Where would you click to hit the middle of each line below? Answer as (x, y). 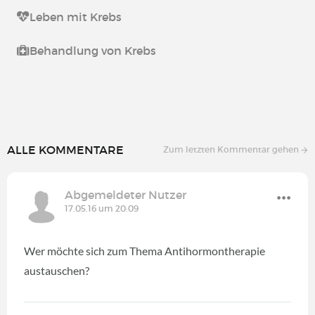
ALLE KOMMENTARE (65, 150)
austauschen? (57, 270)
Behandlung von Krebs (93, 51)
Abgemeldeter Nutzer (126, 195)
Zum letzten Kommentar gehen (232, 149)
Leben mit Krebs (76, 17)
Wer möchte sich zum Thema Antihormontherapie (144, 251)
